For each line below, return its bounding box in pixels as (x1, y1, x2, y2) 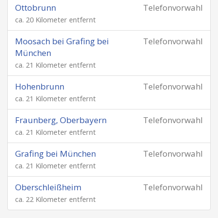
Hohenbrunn (15, 81, 64, 92)
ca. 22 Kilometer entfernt (15, 195, 96, 204)
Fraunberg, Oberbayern (15, 114, 107, 126)
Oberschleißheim (15, 182, 81, 193)
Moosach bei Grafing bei (15, 36, 109, 47)
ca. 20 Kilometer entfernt (15, 15, 96, 24)
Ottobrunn (15, 2, 56, 13)
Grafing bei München (15, 148, 96, 159)
